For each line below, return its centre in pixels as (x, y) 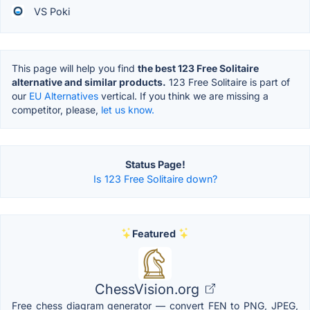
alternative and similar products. (89, 82)
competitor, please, (56, 109)
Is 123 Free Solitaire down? (155, 179)
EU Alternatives (64, 95)
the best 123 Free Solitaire (198, 68)
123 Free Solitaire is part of (228, 82)
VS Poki (51, 11)
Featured (154, 233)
